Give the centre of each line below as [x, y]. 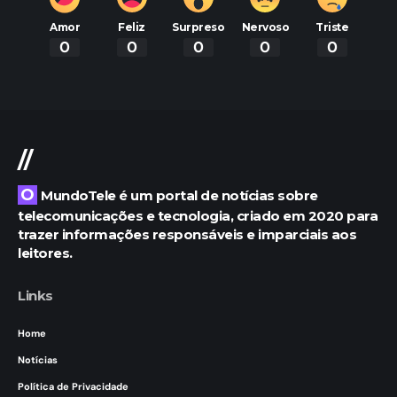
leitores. [45, 253]
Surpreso [198, 27]
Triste [332, 27]
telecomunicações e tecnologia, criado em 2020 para [198, 215]
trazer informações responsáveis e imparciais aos [187, 234]
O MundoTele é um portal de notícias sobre [27, 195]
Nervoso [265, 27]
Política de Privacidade [73, 386]
